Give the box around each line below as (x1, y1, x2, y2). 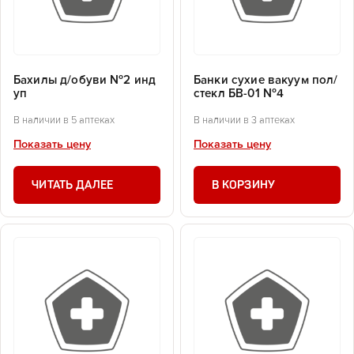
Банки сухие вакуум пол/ (194, 74, 338, 87)
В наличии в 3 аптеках (194, 115, 295, 126)
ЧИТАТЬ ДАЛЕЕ (32, 177, 114, 192)
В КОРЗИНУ (212, 177, 276, 192)
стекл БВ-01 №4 (194, 88, 284, 100)
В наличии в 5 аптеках (13, 115, 115, 126)
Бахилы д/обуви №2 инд (13, 74, 156, 87)
